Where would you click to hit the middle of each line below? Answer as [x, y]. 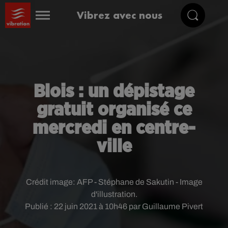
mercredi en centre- [114, 128]
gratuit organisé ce [114, 110]
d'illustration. [114, 194]
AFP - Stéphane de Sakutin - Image [139, 182]
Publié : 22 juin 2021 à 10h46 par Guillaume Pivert [114, 206]
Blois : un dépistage [114, 92]
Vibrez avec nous [120, 15]
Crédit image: [51, 182]
